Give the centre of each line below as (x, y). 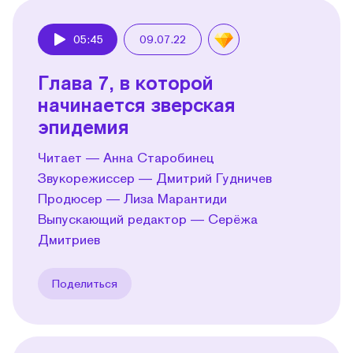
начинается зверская (137, 104)
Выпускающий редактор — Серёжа (148, 218)
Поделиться (85, 283)
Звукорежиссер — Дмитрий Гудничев (155, 177)
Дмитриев (69, 239)
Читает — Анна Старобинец (126, 157)
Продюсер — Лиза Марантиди (132, 198)
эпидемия (84, 126)
